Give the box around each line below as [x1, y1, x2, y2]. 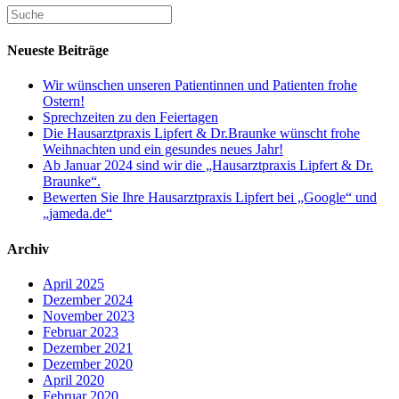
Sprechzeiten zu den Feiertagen [43, 110, 218, 126]
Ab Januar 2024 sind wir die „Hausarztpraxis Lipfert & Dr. [43, 158, 373, 174]
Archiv [7, 240, 49, 256]
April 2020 [43, 371, 104, 387]
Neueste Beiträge [7, 43, 109, 59]
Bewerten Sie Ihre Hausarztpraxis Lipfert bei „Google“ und [43, 190, 377, 206]
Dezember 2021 [43, 339, 133, 355]
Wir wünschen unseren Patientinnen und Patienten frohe [43, 77, 357, 94]
